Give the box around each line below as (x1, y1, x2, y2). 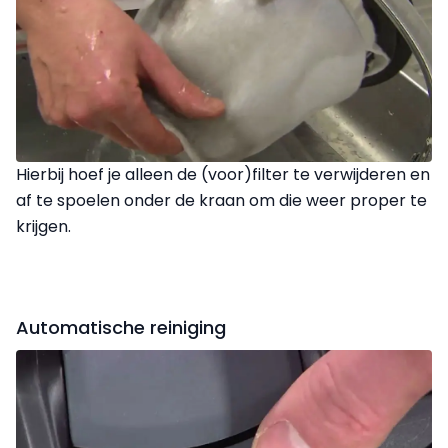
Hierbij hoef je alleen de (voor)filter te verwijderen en (16, 162, 430, 186)
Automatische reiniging (16, 314, 226, 340)
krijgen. (16, 214, 71, 238)
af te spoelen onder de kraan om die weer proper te (16, 188, 427, 212)
